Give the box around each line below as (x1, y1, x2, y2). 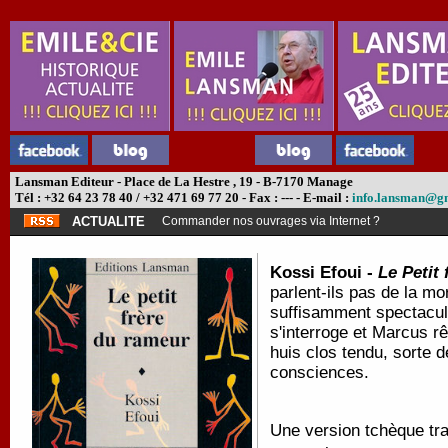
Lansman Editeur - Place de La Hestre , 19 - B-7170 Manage (12, 174, 353, 189)
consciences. (270, 363, 369, 382)
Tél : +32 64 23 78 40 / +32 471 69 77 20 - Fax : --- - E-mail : (12, 190, 352, 205)
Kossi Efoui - (270, 263, 378, 282)
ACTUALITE (72, 214, 145, 229)
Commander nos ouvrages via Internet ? (162, 214, 380, 228)
